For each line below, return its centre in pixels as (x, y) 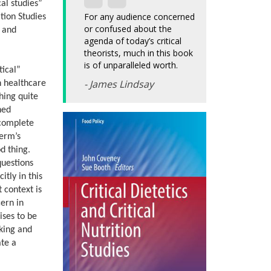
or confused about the (128, 29)
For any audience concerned (139, 17)
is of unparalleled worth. (131, 65)
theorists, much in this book (138, 53)
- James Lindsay (119, 84)
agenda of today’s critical (132, 41)
